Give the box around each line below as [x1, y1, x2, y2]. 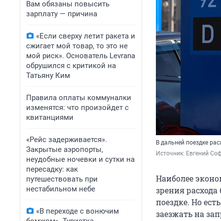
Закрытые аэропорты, [26, 145, 103, 154]
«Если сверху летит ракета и [36, 32, 135, 40]
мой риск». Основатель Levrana [26, 51, 135, 60]
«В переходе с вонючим [36, 207, 119, 216]
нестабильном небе [26, 184, 95, 193]
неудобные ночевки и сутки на [26, 155, 135, 164]
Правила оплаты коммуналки [26, 93, 131, 102]
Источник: [156, 150, 186, 157]
